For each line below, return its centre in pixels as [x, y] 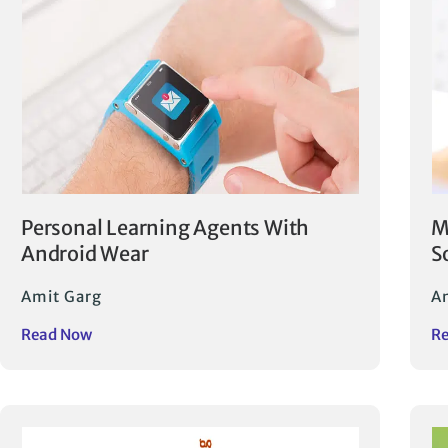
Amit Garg [61, 297]
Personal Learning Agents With [165, 228]
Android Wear [85, 254]
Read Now [56, 335]
